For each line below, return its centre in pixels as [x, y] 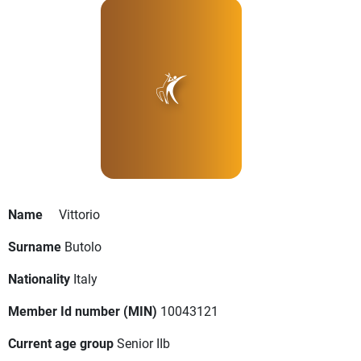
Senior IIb [143, 343]
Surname [35, 247]
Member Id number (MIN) [83, 311]
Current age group [61, 343]
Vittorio [79, 214]
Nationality [39, 279]
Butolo [83, 247]
